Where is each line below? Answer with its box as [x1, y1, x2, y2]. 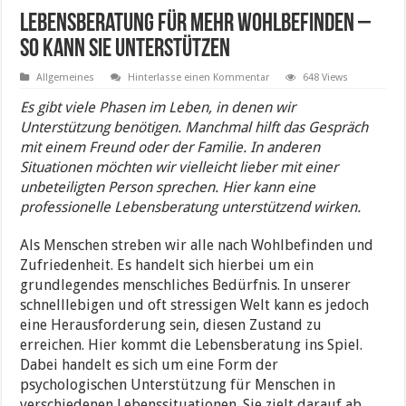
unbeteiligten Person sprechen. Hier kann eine [20, 179, 316, 197]
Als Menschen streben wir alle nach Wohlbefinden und [20, 237, 374, 255]
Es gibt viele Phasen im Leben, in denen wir [20, 99, 296, 117]
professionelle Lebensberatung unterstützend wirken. [20, 198, 362, 217]
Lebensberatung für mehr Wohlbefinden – [20, 12, 372, 38]
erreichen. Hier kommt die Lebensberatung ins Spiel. [20, 336, 363, 354]
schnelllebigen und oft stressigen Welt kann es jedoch [20, 296, 370, 314]
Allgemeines [36, 72, 95, 84]
